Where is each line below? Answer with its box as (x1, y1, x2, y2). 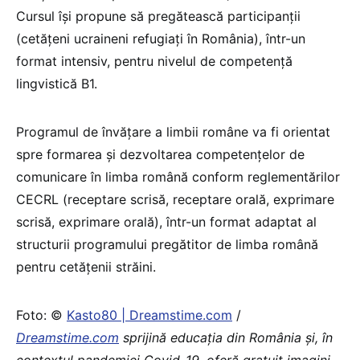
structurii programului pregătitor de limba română (16, 236, 318, 253)
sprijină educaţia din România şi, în (119, 329, 333, 346)
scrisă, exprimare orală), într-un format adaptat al (16, 214, 317, 231)
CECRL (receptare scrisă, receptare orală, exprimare (16, 191, 334, 208)
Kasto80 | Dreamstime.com (67, 307, 232, 324)
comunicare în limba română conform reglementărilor (16, 169, 340, 186)
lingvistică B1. (16, 76, 97, 92)
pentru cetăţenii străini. (16, 259, 156, 276)
